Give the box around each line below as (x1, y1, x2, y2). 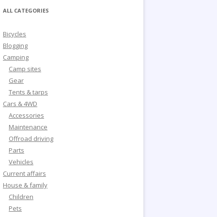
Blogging (3, 41, 28, 50)
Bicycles (3, 30, 26, 38)
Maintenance (9, 123, 47, 131)
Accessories (9, 111, 44, 120)
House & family (3, 181, 47, 189)
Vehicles (9, 157, 33, 166)
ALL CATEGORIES (3, 7, 49, 14)
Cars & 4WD (3, 99, 37, 108)
